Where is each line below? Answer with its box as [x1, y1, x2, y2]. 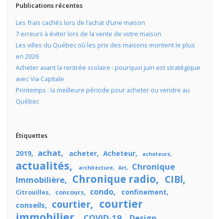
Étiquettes [15, 131, 47, 140]
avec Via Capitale [15, 74, 64, 83]
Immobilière [15, 174, 65, 186]
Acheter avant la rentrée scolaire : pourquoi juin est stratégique [15, 63, 200, 72]
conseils [15, 200, 45, 210]
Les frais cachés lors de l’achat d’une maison [15, 18, 145, 27]
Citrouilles [15, 188, 49, 197]
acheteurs [142, 151, 170, 158]
